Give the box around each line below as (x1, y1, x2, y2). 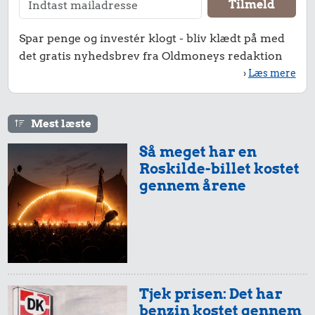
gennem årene (139, 176, 247, 195)
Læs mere (247, 67, 296, 79)
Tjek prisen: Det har (139, 285, 283, 303)
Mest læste (30, 117, 91, 130)
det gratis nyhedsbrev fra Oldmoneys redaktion (19, 49, 283, 63)
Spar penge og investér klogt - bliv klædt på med (19, 31, 285, 45)
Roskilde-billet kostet (139, 160, 300, 178)
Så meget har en (139, 143, 257, 161)
